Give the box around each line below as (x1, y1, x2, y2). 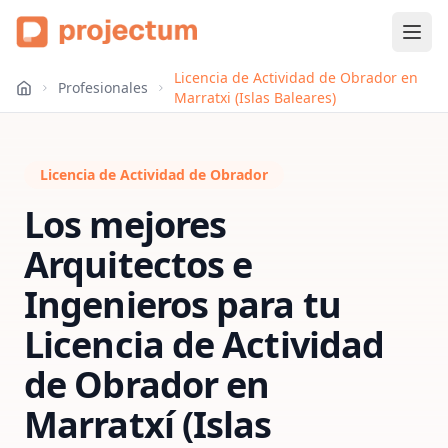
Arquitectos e (24, 240, 253, 289)
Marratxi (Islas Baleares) (174, 88, 337, 107)
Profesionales (58, 78, 149, 97)
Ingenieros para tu (24, 280, 341, 329)
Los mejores (24, 200, 227, 249)
